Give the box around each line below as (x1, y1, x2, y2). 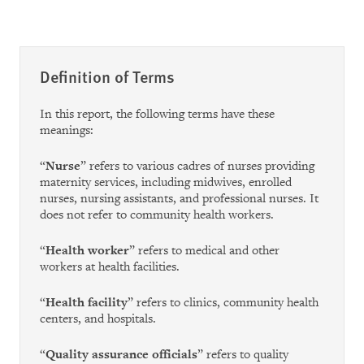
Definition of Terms (40, 65, 175, 88)
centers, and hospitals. (40, 311, 156, 327)
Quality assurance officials (45, 347, 197, 362)
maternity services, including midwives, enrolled (40, 175, 292, 190)
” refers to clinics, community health (128, 295, 318, 310)
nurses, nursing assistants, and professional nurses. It (40, 191, 318, 206)
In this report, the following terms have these (40, 106, 275, 122)
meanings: (40, 123, 93, 138)
